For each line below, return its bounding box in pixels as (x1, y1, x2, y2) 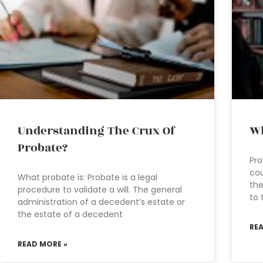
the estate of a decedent (18, 208, 123, 220)
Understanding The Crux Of (18, 122, 176, 140)
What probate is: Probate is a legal (18, 171, 157, 183)
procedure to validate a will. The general (18, 183, 182, 195)
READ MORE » (18, 238, 68, 249)
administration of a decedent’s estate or (18, 195, 185, 208)
